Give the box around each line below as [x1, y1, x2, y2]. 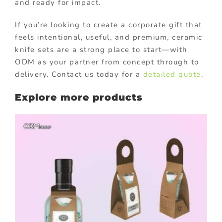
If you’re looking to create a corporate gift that [15, 19, 202, 30]
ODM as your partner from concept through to [15, 56, 199, 67]
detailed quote [143, 69, 201, 79]
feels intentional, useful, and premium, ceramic [15, 32, 203, 42]
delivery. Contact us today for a [15, 69, 143, 79]
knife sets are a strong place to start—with [15, 44, 188, 55]
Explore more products [15, 91, 143, 103]
